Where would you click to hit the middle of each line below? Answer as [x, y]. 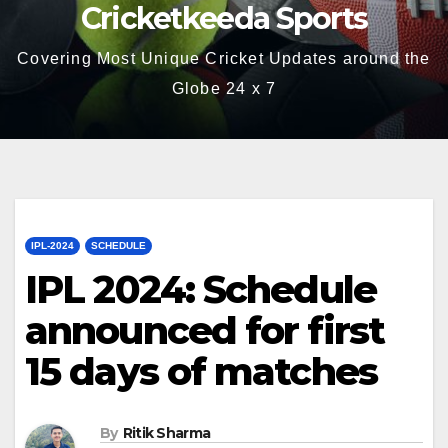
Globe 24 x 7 [224, 88]
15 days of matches [201, 371]
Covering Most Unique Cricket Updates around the [224, 58]
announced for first [204, 330]
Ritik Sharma [166, 433]
